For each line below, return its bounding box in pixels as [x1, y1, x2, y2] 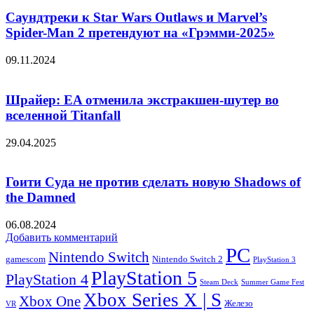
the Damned [6, 190, 76, 205]
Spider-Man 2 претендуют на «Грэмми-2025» [6, 25, 275, 41]
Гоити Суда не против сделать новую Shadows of [6, 175, 301, 190]
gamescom [6, 254, 46, 264]
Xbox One [19, 293, 81, 310]
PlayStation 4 [6, 271, 88, 288]
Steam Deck [200, 278, 238, 286]
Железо [224, 298, 253, 308]
